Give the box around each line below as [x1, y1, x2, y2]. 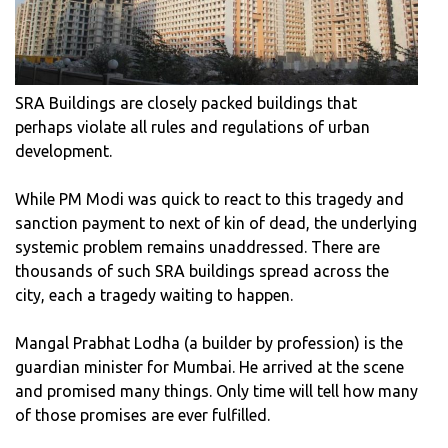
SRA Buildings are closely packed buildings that [15, 94, 357, 113]
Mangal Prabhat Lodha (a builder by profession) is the [15, 334, 403, 353]
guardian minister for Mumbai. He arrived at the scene [15, 358, 404, 377]
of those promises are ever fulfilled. [15, 406, 270, 425]
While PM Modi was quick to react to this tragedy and [15, 190, 404, 209]
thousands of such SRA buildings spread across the [15, 262, 389, 281]
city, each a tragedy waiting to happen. [15, 286, 293, 305]
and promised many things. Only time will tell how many [15, 382, 418, 401]
